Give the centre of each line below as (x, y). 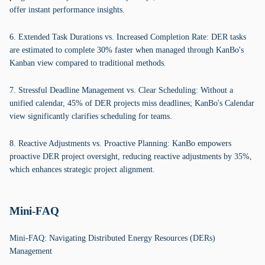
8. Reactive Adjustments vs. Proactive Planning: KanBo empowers (120, 143)
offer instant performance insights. (67, 10)
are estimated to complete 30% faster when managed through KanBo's (127, 50)
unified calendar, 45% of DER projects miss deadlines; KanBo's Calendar (132, 103)
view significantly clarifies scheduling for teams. (91, 116)
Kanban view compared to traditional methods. (88, 63)
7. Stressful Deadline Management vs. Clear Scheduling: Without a (121, 90)
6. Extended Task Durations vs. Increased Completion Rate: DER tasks (128, 37)
